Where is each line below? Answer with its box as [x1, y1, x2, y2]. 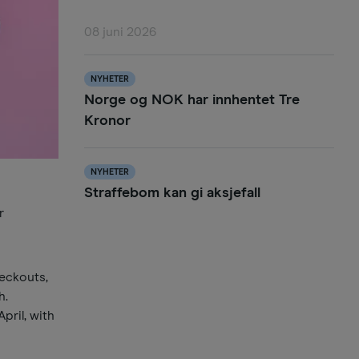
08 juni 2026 [83, 26, 156, 39]
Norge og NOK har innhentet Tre [83, 93, 300, 108]
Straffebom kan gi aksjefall [83, 186, 260, 201]
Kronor [83, 114, 131, 129]
